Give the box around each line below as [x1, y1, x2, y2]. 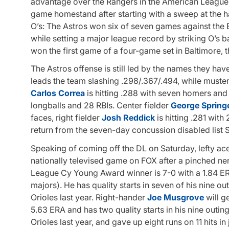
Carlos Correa [31, 88, 85, 99]
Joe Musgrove [147, 192, 204, 202]
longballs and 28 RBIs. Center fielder [31, 100, 171, 111]
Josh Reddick [102, 112, 155, 123]
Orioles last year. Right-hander [31, 192, 147, 202]
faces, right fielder [31, 112, 102, 123]
